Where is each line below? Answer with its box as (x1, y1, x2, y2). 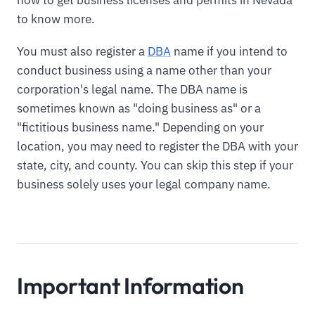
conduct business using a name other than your (17, 62, 271, 78)
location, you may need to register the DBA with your (17, 138, 298, 154)
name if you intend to (171, 43, 288, 59)
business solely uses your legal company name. (17, 176, 271, 192)
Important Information (17, 271, 244, 300)
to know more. (17, 11, 95, 27)
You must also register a (17, 43, 148, 59)
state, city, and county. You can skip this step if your (17, 157, 293, 173)
